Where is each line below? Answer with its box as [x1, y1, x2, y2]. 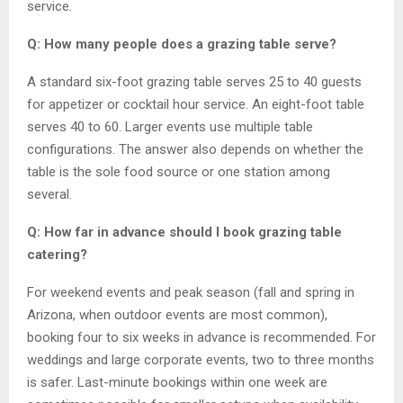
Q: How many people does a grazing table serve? [27, 35, 336, 52]
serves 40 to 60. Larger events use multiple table [27, 118, 313, 135]
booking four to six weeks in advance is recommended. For [27, 328, 376, 345]
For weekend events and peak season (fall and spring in [27, 283, 354, 300]
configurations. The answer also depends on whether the [27, 140, 363, 157]
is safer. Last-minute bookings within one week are [27, 373, 327, 390]
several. [27, 185, 72, 202]
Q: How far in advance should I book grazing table [27, 223, 342, 240]
